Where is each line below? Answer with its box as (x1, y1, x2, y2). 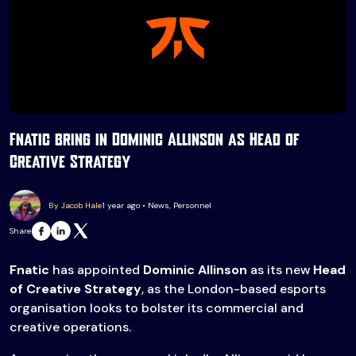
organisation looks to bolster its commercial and (10, 300, 304, 317)
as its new (247, 261, 313, 279)
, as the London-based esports (141, 281, 326, 298)
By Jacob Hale (48, 200, 102, 211)
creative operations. (10, 319, 131, 336)
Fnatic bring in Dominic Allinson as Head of (10, 133, 300, 149)
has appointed (49, 261, 143, 279)
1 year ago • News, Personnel (102, 200, 211, 211)
